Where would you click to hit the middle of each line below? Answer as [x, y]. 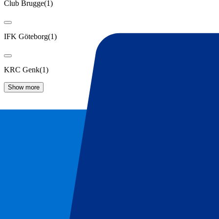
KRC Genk [22, 69]
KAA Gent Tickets [65, 209]
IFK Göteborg [26, 36]
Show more [24, 87]
